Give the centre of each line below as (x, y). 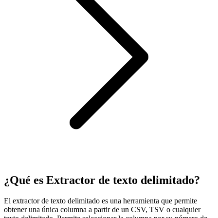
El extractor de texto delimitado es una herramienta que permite (100, 200)
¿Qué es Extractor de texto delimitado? (102, 180)
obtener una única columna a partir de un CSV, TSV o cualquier (102, 209)
